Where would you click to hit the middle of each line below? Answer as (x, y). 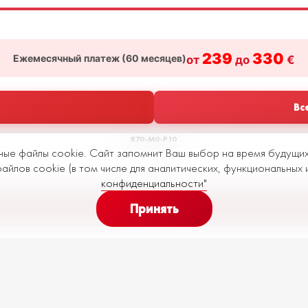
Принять (154, 209)
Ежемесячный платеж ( (69, 58)
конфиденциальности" (154, 183)
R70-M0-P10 (154, 139)
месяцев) (162, 58)
